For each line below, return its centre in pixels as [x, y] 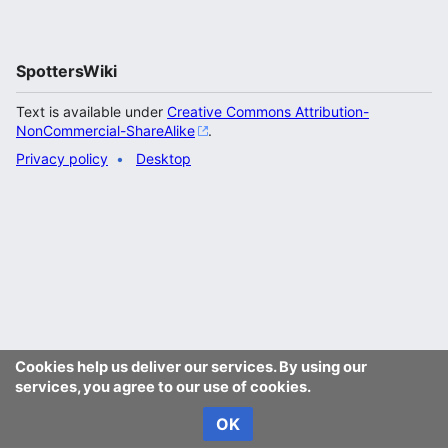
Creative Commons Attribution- [268, 112]
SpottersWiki [66, 71]
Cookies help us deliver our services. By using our [191, 366]
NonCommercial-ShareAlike [105, 131]
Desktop [163, 159]
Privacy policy [62, 159]
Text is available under [91, 112]
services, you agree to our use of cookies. [163, 386]
